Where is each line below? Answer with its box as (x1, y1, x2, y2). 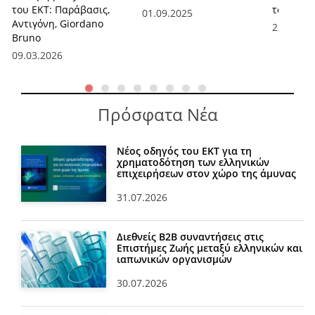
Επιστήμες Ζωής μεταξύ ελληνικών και (116, 240, 302, 255)
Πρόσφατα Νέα (97, 102, 218, 126)
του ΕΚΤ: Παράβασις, (12, 2, 110, 16)
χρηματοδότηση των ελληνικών (116, 155, 269, 169)
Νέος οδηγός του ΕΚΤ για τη (116, 143, 252, 157)
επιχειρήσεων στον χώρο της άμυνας (116, 166, 296, 180)
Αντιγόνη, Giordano (12, 16, 103, 30)
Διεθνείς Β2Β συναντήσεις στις (116, 229, 264, 243)
